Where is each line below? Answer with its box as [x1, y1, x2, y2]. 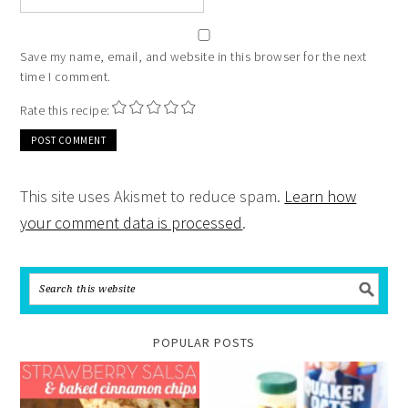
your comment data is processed [20, 211, 243, 233]
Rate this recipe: [20, 101, 110, 118]
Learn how [284, 185, 357, 207]
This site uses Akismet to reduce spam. [20, 185, 285, 207]
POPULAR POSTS [153, 333, 255, 351]
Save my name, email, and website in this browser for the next [20, 47, 367, 65]
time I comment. [20, 67, 111, 85]
